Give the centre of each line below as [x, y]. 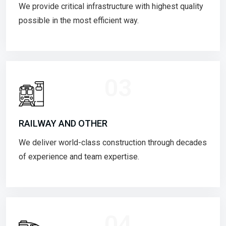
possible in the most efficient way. [79, 20]
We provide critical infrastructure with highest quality [111, 6]
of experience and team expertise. [79, 156]
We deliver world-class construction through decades [113, 142]
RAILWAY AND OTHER [63, 123]
